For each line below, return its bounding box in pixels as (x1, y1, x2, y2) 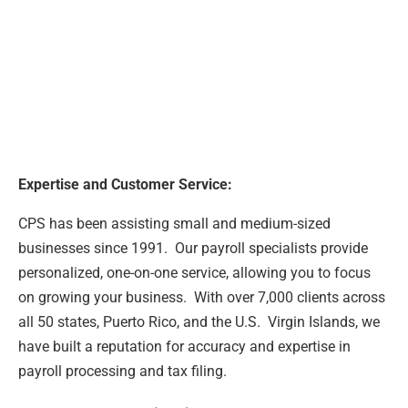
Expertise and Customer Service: (18, 175, 232, 193)
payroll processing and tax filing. (18, 362, 227, 380)
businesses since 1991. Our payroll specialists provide (18, 239, 368, 257)
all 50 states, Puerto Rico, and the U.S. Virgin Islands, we (18, 312, 380, 331)
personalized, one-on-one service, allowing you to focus (18, 263, 371, 281)
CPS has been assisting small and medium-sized (18, 214, 331, 232)
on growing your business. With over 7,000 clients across (18, 288, 385, 306)
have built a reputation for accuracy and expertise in (18, 337, 351, 355)
